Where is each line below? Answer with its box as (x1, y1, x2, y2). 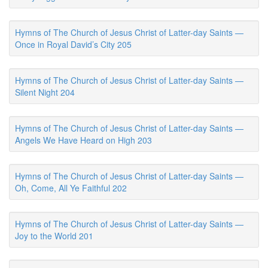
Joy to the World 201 (15, 230, 93, 242)
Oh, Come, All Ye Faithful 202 (15, 182, 127, 194)
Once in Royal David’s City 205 (15, 38, 132, 50)
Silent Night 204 (15, 86, 75, 98)
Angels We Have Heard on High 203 (15, 134, 152, 146)
